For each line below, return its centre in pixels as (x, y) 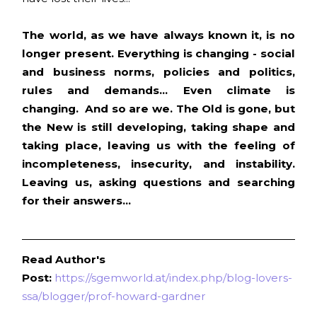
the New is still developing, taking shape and (158, 127)
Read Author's (64, 260)
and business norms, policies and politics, (158, 71)
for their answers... (77, 200)
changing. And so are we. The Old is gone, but (158, 108)
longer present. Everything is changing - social (158, 53)
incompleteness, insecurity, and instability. (158, 163)
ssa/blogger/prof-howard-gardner (114, 296)
